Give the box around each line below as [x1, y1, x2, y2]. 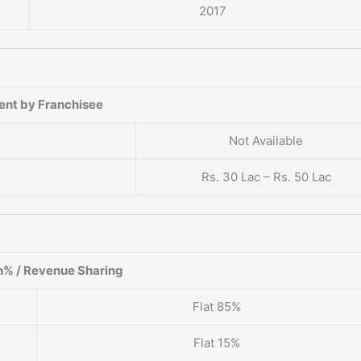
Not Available [229, 133, 303, 149]
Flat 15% [193, 335, 240, 351]
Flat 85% [192, 299, 241, 315]
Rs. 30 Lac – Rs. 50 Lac [201, 169, 331, 185]
